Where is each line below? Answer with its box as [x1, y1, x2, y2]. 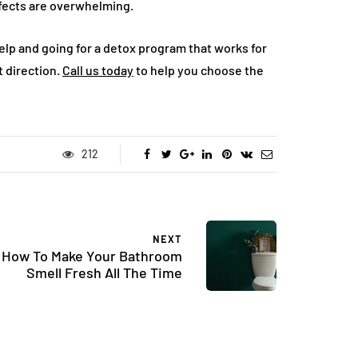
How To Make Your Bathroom [2, 246, 182, 265]
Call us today [62, 62, 133, 78]
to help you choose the [133, 62, 264, 78]
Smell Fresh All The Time [26, 263, 182, 281]
